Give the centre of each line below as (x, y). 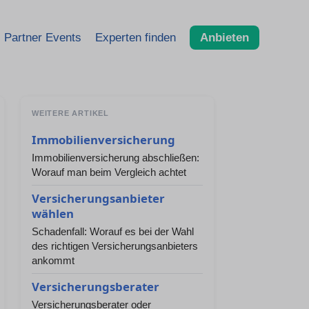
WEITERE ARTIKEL (70, 113)
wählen (53, 213)
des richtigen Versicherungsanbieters (115, 246)
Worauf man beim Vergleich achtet (109, 172)
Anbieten (225, 37)
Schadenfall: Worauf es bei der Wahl (113, 231)
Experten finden (136, 37)
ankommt (53, 260)
